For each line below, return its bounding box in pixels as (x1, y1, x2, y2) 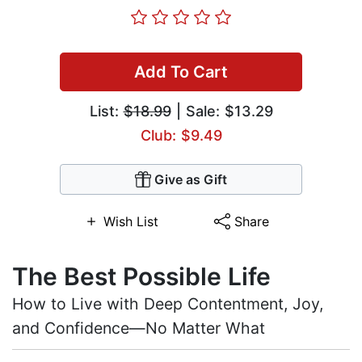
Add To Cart (134, 62, 228, 82)
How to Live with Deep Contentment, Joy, (12, 294, 323, 314)
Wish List (103, 213, 158, 230)
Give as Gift (154, 171, 227, 188)
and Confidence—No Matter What (12, 318, 265, 339)
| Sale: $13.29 (170, 103, 273, 120)
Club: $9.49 (140, 127, 222, 145)
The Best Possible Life (12, 262, 271, 292)
